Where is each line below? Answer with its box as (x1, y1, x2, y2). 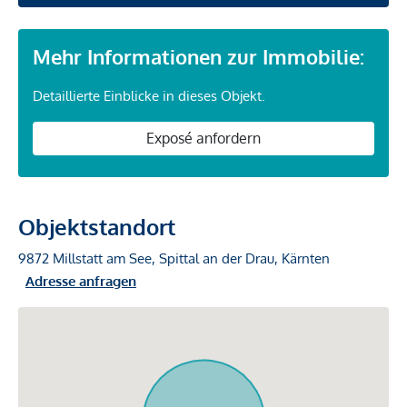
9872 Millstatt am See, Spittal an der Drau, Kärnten (18, 250, 330, 268)
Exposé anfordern (146, 129, 261, 148)
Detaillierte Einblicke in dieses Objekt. (33, 87, 265, 104)
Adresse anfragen (25, 273, 136, 291)
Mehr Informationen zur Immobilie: (33, 44, 364, 69)
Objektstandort (18, 213, 175, 242)
